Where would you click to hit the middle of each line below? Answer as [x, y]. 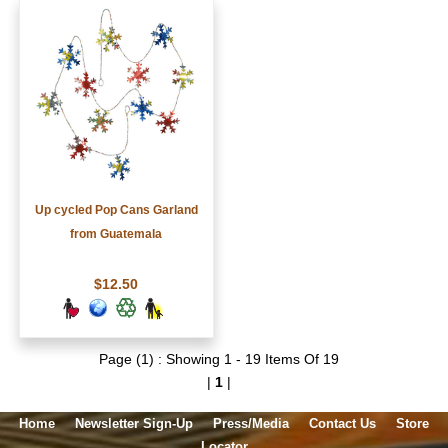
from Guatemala [116, 234]
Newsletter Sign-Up [134, 424]
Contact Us [342, 424]
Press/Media [251, 424]
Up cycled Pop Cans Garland [116, 210]
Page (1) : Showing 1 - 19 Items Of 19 [218, 359]
